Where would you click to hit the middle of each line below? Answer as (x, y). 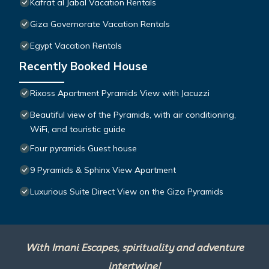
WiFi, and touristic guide (78, 129)
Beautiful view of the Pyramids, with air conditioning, (133, 114)
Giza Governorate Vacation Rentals (100, 24)
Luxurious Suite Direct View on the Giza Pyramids (127, 191)
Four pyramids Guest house (83, 148)
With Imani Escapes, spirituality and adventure (134, 247)
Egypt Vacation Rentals (76, 45)
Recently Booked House (83, 66)
